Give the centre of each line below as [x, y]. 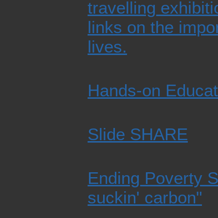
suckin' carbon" [145, 198]
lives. [107, 47]
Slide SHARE [138, 134]
